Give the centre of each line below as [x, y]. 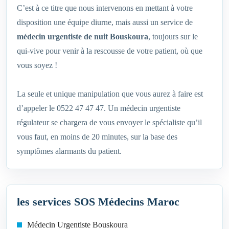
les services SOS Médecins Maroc [98, 202]
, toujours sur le [173, 37]
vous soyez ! [37, 65]
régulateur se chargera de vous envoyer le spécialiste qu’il [109, 123]
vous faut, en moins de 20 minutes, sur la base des [97, 137]
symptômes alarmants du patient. [69, 151]
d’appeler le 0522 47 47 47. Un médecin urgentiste [99, 108]
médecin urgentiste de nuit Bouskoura [83, 37]
